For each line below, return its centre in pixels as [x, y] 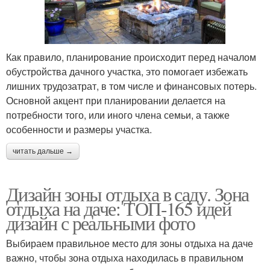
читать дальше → [43, 152]
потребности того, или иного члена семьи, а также [118, 115]
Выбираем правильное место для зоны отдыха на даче [130, 243]
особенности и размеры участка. [79, 130]
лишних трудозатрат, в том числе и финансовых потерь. [131, 86]
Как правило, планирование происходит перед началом [131, 57]
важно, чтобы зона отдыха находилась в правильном [125, 258]
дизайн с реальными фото [101, 223]
